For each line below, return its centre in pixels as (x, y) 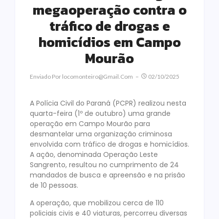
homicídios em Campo (109, 42)
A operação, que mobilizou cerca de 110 (97, 203)
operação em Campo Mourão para (90, 124)
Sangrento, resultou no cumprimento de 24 (104, 165)
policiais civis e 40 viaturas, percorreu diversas (109, 213)
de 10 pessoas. (54, 186)
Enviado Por (45, 77)
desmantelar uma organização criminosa (101, 134)
